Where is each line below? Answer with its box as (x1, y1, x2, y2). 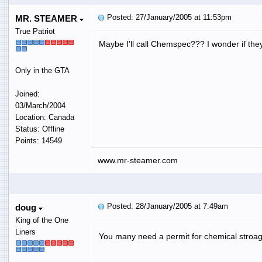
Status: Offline (15, 124, 64, 133)
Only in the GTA (15, 65, 70, 75)
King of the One (15, 215, 68, 225)
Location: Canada (15, 112, 74, 122)
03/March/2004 (15, 101, 65, 110)
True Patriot (15, 26, 55, 36)
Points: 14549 (15, 136, 62, 145)
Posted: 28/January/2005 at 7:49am (104, 201, 228, 211)
